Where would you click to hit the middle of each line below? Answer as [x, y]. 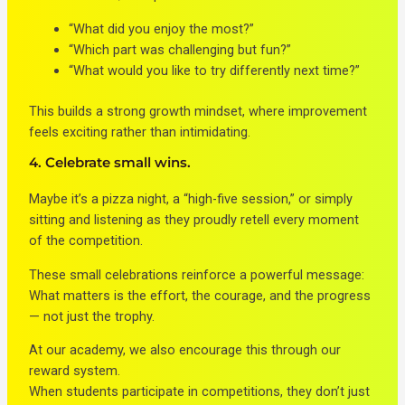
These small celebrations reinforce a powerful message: [197, 274]
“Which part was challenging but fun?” [180, 49]
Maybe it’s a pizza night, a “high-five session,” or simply [191, 199]
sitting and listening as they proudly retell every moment [194, 220]
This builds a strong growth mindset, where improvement [198, 111]
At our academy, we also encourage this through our [185, 350]
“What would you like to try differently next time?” [215, 70]
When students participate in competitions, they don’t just [200, 392]
